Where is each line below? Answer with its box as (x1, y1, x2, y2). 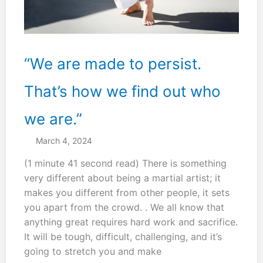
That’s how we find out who (23, 82, 221, 100)
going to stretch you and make (23, 245, 161, 258)
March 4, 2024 (35, 136, 92, 146)
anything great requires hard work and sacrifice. (23, 216, 238, 228)
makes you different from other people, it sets (23, 187, 230, 199)
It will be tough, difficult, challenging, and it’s (23, 231, 222, 243)
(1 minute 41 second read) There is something (23, 157, 227, 170)
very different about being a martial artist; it (23, 172, 221, 184)
